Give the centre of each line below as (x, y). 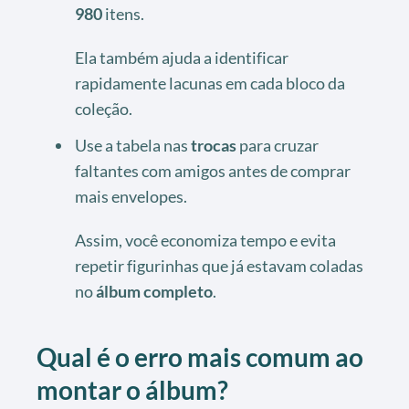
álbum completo (154, 291)
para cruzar (278, 145)
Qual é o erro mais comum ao (200, 357)
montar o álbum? (132, 389)
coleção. (104, 108)
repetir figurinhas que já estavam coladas (219, 265)
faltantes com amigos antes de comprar (213, 170)
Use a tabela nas (133, 145)
